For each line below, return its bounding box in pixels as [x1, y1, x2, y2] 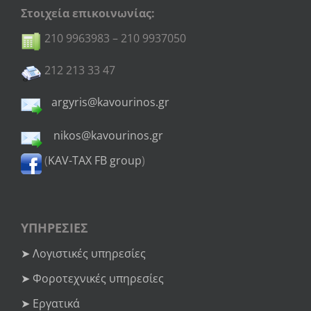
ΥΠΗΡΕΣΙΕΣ [21, 219, 88, 237]
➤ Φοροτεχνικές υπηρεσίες [21, 271, 164, 287]
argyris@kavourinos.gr [51, 94, 169, 110]
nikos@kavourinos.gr [53, 128, 163, 144]
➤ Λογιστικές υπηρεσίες [21, 246, 146, 262]
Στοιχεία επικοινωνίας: [21, 6, 155, 22]
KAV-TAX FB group [48, 153, 142, 169]
